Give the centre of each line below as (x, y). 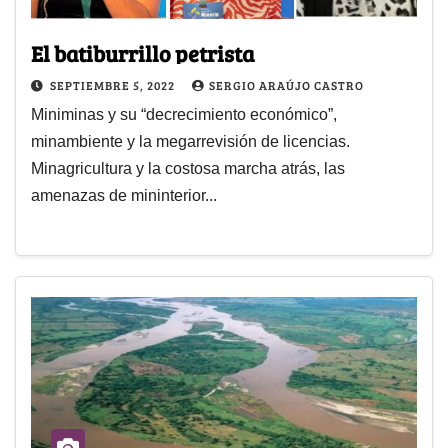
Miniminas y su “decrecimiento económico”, (184, 115)
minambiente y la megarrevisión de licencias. (190, 142)
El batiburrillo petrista (142, 53)
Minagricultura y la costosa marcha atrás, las (188, 169)
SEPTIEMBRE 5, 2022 (114, 85)
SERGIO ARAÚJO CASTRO (286, 85)
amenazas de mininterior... (124, 196)
